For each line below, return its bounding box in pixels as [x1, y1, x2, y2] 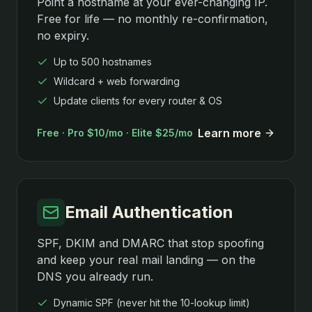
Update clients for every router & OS [54, 94, 222, 107]
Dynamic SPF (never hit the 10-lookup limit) [54, 296, 250, 309]
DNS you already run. [37, 269, 153, 283]
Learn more [198, 125, 261, 140]
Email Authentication [65, 201, 233, 222]
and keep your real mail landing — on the [37, 252, 256, 267]
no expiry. [37, 28, 89, 42]
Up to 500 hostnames [54, 55, 152, 68]
